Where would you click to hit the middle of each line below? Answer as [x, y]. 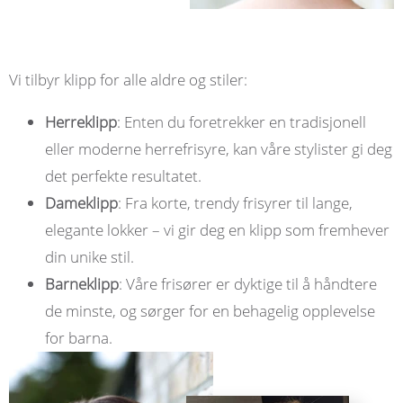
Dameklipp [81, 202]
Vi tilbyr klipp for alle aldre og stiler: [128, 79]
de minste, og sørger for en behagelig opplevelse [210, 310]
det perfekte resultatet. [123, 175]
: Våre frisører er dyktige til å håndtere [248, 283]
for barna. [79, 337]
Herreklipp [81, 121]
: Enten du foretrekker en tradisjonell [242, 121]
